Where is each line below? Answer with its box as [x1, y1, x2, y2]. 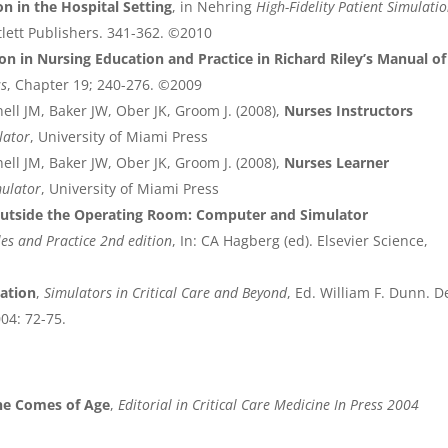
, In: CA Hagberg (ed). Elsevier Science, [172, 231, 429, 251]
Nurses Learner [284, 153, 390, 173]
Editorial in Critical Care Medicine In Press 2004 [118, 395, 420, 415]
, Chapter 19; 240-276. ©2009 [7, 75, 203, 95]
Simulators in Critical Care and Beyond [44, 283, 288, 303]
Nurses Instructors [284, 101, 414, 121]
